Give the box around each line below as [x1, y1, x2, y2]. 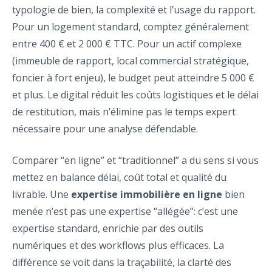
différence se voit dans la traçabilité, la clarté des [12, 256, 231, 270]
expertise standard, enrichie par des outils [12, 222, 203, 236]
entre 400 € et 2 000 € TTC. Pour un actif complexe [12, 37, 242, 51]
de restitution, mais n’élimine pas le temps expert [12, 105, 236, 119]
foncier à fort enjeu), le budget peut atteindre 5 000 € [12, 71, 254, 85]
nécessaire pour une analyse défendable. [12, 122, 198, 136]
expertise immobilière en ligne [71, 188, 222, 202]
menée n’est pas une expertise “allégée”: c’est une [12, 205, 238, 219]
